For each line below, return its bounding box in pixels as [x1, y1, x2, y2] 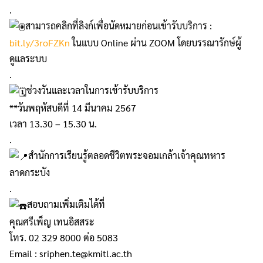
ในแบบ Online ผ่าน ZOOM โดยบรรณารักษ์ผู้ [70, 36, 241, 49]
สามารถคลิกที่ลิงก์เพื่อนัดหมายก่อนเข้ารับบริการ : [25, 19, 212, 32]
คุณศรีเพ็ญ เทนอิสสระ [9, 215, 95, 228]
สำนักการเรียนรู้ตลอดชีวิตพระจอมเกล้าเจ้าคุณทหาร [28, 149, 225, 161]
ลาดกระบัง [9, 166, 50, 178]
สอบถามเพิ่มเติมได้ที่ [27, 198, 105, 210]
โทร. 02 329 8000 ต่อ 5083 [9, 231, 118, 244]
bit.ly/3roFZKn [9, 36, 70, 49]
